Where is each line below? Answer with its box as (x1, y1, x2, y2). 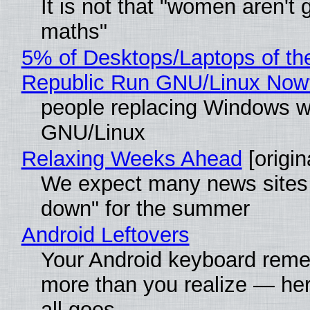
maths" (40, 19, 107, 44)
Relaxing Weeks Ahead (21, 147, 242, 172)
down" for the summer (40, 197, 250, 221)
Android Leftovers (21, 223, 190, 248)
